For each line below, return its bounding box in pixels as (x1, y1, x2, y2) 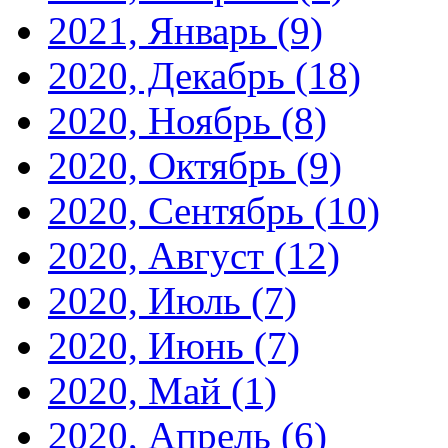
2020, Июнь (48, 324, 254, 368)
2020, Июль (48, 279, 251, 323)
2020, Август (48, 234, 274, 278)
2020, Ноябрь (48, 99, 281, 143)
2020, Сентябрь (48, 189, 314, 233)
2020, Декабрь (48, 54, 295, 98)
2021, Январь (48, 9, 277, 53)
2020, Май (48, 369, 231, 413)
